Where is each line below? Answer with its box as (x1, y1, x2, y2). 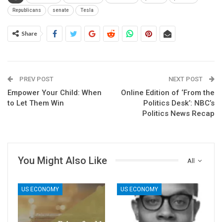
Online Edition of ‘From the (121, 88, 215, 97)
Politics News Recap (142, 109, 215, 118)
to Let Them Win (7, 98, 64, 108)
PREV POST (18, 75, 54, 83)
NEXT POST (168, 75, 204, 83)
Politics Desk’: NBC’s (143, 98, 215, 108)
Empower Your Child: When (7, 88, 102, 97)
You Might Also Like (18, 154, 107, 166)
